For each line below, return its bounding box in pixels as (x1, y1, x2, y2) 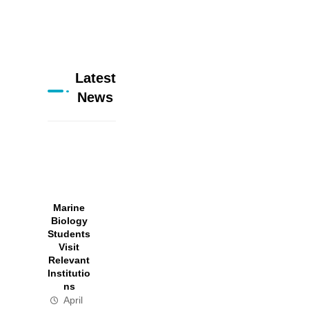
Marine (53, 199, 86, 218)
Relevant (48, 251, 90, 270)
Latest (74, 65, 116, 92)
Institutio (48, 264, 91, 283)
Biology (50, 212, 88, 231)
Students (48, 225, 91, 244)
